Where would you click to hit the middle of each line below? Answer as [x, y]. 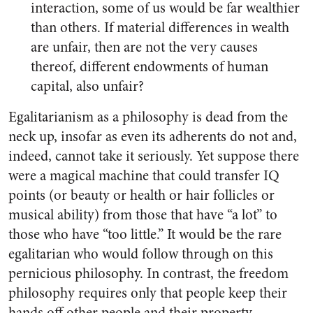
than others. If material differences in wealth [160, 28]
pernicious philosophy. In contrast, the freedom [148, 274]
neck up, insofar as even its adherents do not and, [153, 137]
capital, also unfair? [87, 86]
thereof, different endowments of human [150, 67]
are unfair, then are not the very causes [144, 47]
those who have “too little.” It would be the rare [145, 234]
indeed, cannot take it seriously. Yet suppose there [154, 156]
